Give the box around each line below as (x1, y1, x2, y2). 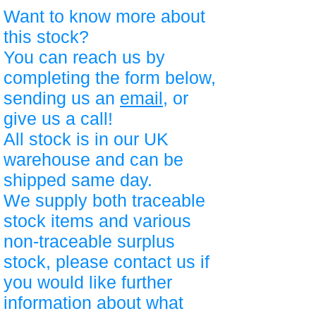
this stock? (4, 27, 89, 47)
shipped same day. (4, 170, 157, 190)
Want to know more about (4, 6, 205, 26)
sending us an (4, 88, 120, 108)
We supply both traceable (4, 190, 205, 210)
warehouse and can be (4, 150, 183, 169)
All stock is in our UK (4, 129, 169, 149)
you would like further (4, 272, 172, 292)
